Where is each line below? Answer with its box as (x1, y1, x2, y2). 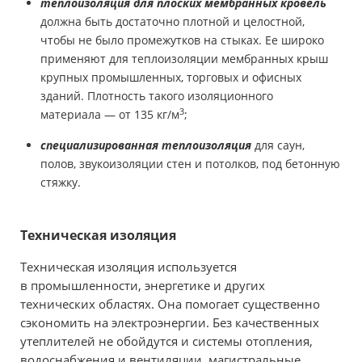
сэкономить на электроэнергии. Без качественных (20, 314, 319, 331)
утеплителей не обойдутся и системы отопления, (20, 333, 313, 350)
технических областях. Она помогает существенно (20, 296, 320, 313)
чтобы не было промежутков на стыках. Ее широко (40, 32, 324, 48)
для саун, (251, 137, 305, 154)
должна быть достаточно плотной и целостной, (40, 13, 305, 29)
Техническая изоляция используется (20, 259, 237, 276)
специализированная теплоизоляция (40, 137, 251, 154)
